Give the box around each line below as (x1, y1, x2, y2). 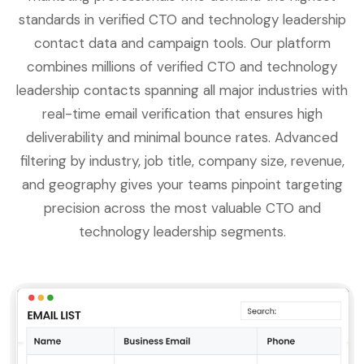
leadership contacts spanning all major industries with (16, 81, 348, 100)
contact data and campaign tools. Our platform (33, 34, 331, 53)
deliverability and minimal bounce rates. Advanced (26, 128, 338, 147)
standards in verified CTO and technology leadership (18, 11, 346, 29)
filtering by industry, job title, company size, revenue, (19, 152, 344, 171)
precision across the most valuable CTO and (43, 199, 321, 218)
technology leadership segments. (78, 223, 286, 241)
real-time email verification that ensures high (41, 105, 323, 123)
